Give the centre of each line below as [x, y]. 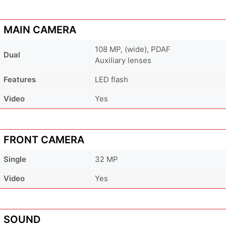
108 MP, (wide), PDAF [133, 49]
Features [20, 79]
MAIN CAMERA [40, 30]
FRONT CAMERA [44, 139]
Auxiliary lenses [123, 60]
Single [15, 159]
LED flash [111, 79]
